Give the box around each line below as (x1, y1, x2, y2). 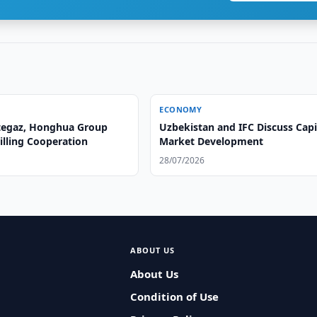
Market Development (159, 134, 264, 148)
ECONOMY (159, 104, 202, 115)
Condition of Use (129, 289, 219, 304)
